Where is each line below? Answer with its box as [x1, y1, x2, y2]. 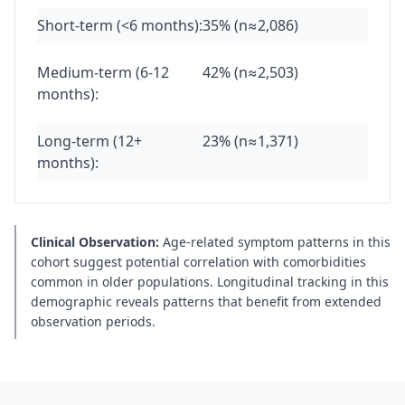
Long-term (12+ [37, 131, 142, 151]
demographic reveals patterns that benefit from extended [31, 293, 381, 310]
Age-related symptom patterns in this [163, 233, 391, 250]
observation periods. [31, 313, 155, 330]
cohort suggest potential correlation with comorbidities [31, 253, 366, 270]
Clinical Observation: [31, 233, 163, 250]
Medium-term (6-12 [37, 62, 169, 82]
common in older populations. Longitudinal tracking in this [31, 273, 389, 290]
